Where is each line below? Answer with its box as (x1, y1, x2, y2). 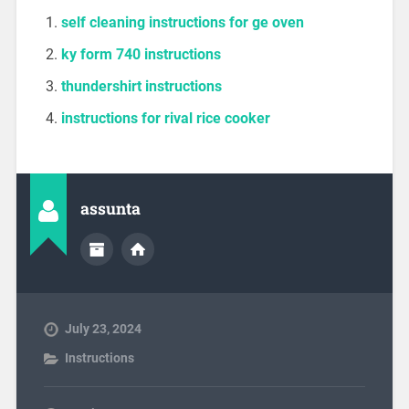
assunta (79, 197, 141, 219)
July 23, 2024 (64, 320, 142, 336)
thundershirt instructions (60, 78, 222, 96)
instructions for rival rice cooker (60, 110, 270, 128)
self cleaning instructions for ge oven (60, 14, 304, 32)
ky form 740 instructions (60, 46, 221, 64)
